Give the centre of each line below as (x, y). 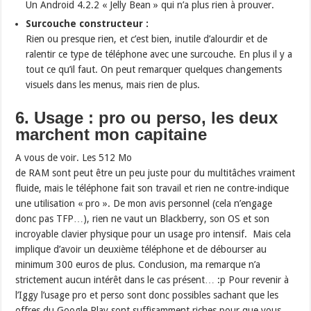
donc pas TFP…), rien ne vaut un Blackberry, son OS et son (143, 219)
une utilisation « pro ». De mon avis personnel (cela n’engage (144, 204)
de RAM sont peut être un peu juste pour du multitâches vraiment (155, 173)
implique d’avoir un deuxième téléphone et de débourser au (141, 250)
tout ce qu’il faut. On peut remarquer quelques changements (154, 70)
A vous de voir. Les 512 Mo (74, 158)
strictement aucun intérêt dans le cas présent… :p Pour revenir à (152, 280)
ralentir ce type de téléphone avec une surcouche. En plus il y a (159, 54)
